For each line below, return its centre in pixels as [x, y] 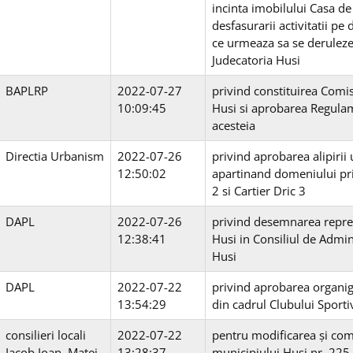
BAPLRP [27, 91]
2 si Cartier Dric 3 [259, 191]
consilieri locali [46, 335]
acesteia [234, 126]
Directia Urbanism [55, 156]
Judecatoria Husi [256, 60]
